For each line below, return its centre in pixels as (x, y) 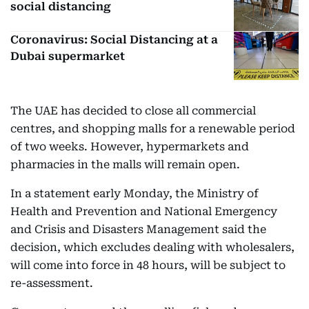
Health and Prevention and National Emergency (144, 212)
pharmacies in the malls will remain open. (125, 165)
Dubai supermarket (68, 56)
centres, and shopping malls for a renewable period (153, 129)
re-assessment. (52, 283)
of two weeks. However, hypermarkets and (130, 147)
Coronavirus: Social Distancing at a (114, 39)
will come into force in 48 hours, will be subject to (148, 266)
